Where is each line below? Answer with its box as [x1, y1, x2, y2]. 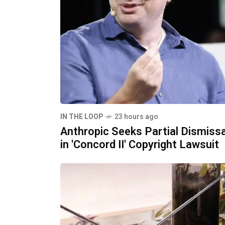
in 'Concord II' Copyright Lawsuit [60, 137, 219, 153]
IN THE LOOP [60, 111, 103, 122]
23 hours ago [115, 111, 158, 122]
